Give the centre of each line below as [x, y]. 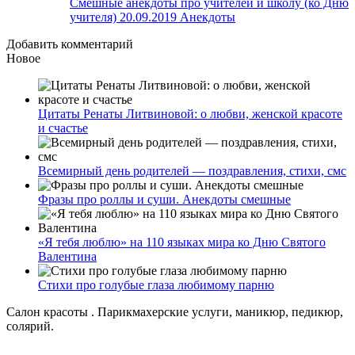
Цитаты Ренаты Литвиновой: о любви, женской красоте [190, 114]
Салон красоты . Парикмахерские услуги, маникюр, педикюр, [175, 312]
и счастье [63, 128]
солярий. [30, 326]
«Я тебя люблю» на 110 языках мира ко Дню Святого [182, 242]
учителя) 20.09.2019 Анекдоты [153, 17]
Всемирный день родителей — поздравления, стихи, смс [192, 171]
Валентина [67, 257]
